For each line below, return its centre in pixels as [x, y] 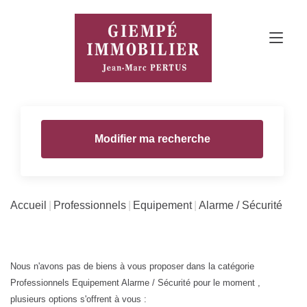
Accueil [28, 205]
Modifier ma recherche [152, 139]
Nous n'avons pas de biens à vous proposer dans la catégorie [132, 266]
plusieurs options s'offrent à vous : [78, 299]
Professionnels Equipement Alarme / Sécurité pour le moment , [135, 282]
